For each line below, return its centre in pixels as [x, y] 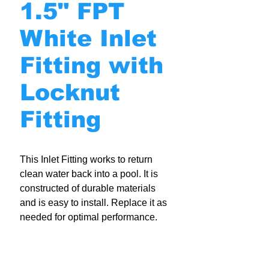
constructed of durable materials [88, 188]
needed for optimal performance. [89, 217]
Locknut [70, 92]
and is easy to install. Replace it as [93, 203]
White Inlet [88, 38]
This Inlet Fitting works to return [86, 159]
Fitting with [92, 65]
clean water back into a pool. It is [89, 174]
